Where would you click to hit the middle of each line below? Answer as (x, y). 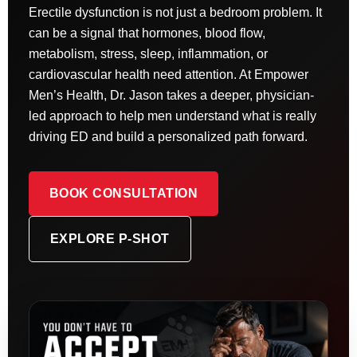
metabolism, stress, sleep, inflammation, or (148, 53)
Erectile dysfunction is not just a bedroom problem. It (175, 12)
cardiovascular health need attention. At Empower (168, 74)
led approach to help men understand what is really (172, 116)
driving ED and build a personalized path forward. (168, 136)
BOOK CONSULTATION (124, 193)
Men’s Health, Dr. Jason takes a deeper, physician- (171, 95)
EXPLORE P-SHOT (110, 238)
